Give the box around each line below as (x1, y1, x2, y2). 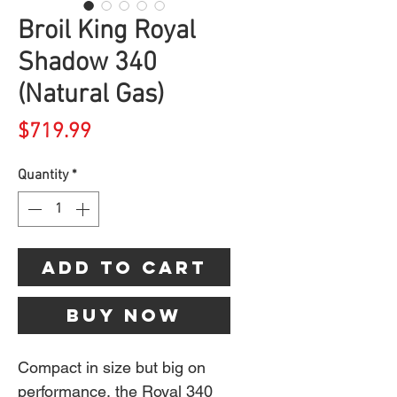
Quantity (18, 167, 68, 185)
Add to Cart (42, 256, 206, 279)
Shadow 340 (18, 47, 157, 81)
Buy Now (66, 304, 182, 327)
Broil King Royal (18, 15, 196, 49)
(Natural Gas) (18, 79, 164, 113)
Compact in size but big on (18, 358, 206, 378)
